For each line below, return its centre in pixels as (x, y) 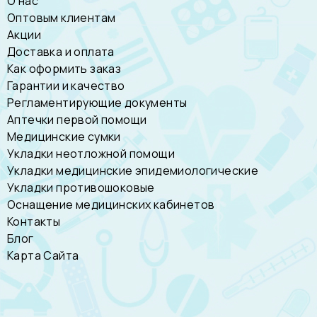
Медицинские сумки (64, 136)
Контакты (34, 221)
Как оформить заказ (64, 68)
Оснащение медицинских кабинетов (111, 204)
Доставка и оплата (61, 51)
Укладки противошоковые (81, 187)
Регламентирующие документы (97, 102)
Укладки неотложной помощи (91, 153)
